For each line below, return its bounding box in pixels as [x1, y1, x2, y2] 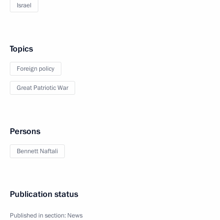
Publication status [10, 189, 78, 200]
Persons [10, 126, 40, 137]
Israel [17, 1, 31, 10]
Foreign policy [17, 64, 55, 73]
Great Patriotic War [17, 83, 68, 92]
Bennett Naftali [17, 147, 58, 156]
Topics [10, 43, 33, 55]
